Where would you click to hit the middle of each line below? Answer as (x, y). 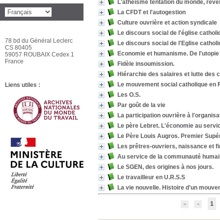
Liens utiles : (23, 85)
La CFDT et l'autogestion (151, 12)
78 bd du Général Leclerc (39, 41)
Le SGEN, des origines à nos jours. (165, 167)
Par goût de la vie (141, 105)
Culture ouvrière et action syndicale (167, 23)
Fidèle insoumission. (146, 64)
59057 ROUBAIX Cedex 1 (40, 55)
